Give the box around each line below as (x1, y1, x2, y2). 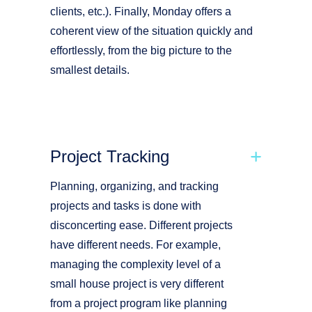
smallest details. (50, 64, 130, 76)
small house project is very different (50, 278, 224, 290)
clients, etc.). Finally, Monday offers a (50, 6, 231, 17)
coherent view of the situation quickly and (50, 25, 253, 37)
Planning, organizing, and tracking (50, 180, 219, 192)
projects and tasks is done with (50, 200, 201, 212)
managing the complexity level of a (50, 258, 221, 270)
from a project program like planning (50, 297, 227, 309)
